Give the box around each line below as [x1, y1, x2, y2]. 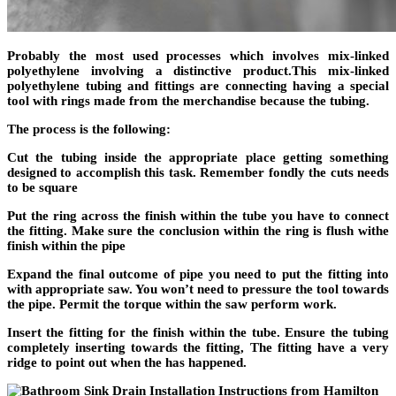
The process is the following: [7, 122, 171, 137]
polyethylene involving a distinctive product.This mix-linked [7, 64, 389, 79]
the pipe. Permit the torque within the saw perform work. [7, 297, 337, 312]
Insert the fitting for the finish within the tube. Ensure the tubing [7, 325, 389, 340]
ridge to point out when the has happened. [7, 355, 247, 370]
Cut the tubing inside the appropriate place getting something [7, 150, 389, 165]
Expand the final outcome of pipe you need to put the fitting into [7, 267, 389, 282]
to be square [7, 180, 78, 195]
